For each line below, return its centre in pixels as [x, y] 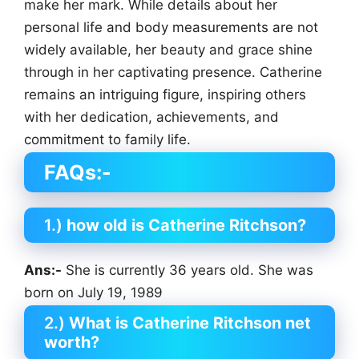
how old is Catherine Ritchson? [186, 226]
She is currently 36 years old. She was [188, 270]
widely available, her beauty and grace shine [168, 50]
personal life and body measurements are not [171, 28]
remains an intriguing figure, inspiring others [165, 95]
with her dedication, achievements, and [151, 117]
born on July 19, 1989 [93, 293]
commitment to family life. [107, 140]
